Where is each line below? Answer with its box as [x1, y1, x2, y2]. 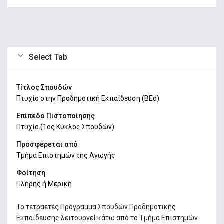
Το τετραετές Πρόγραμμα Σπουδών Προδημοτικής [16, 202, 176, 211]
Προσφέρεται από [16, 140, 78, 148]
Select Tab [29, 52, 68, 62]
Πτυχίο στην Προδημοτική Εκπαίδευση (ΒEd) [16, 94, 159, 103]
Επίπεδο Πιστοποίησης [16, 112, 95, 120]
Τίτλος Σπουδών [16, 83, 72, 92]
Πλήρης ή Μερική [16, 179, 72, 188]
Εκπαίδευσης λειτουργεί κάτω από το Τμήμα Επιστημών [16, 213, 198, 222]
